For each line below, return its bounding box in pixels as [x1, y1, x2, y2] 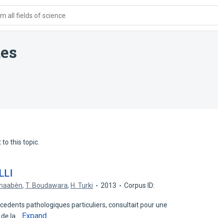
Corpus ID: [124, 182, 155, 189]
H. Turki [71, 182, 93, 189]
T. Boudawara [25, 182, 68, 189]
